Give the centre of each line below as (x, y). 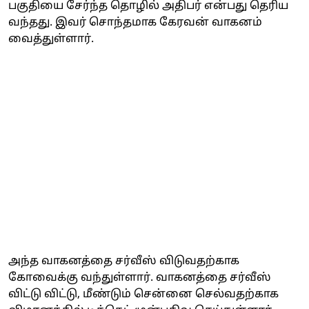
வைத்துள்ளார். (51, 39)
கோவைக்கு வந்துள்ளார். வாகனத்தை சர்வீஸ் (140, 278)
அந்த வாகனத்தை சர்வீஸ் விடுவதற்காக (124, 261)
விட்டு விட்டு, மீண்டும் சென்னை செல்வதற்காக (143, 294)
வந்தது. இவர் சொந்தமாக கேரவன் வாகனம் (135, 22)
